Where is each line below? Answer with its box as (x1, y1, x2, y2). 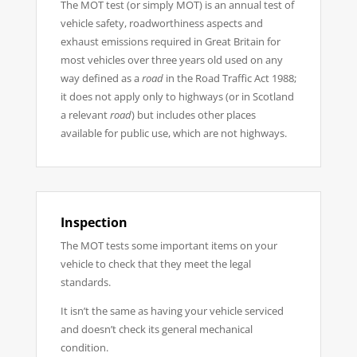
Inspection (60, 214, 127, 231)
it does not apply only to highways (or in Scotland (60, 89, 294, 104)
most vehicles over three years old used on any (60, 53, 283, 67)
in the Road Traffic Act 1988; (163, 71, 296, 85)
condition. (60, 340, 108, 355)
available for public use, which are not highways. (60, 126, 287, 140)
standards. (60, 275, 111, 289)
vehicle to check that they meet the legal (60, 257, 251, 271)
